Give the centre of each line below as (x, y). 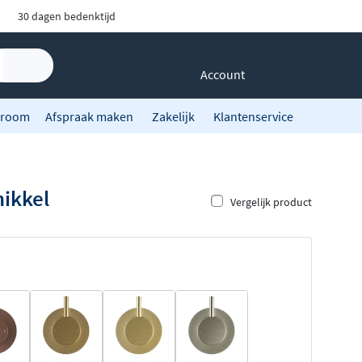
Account (223, 74)
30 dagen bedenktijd (66, 16)
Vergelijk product (271, 202)
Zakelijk (173, 116)
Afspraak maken (89, 116)
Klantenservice (253, 116)
